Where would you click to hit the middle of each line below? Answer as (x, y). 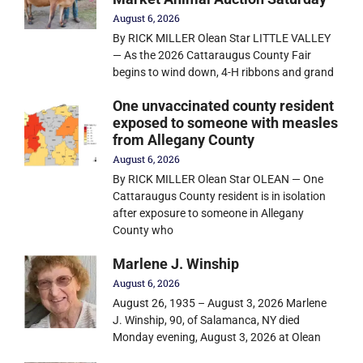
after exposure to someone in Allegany (209, 214)
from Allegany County (184, 140)
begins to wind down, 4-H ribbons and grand (224, 73)
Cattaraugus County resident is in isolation (220, 196)
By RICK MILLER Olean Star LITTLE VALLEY (222, 38)
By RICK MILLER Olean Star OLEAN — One (218, 179)
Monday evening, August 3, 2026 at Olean (217, 337)
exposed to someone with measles (226, 123)
